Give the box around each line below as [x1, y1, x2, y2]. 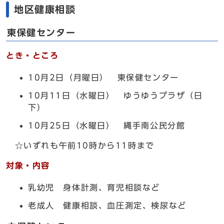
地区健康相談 [14, 4, 76, 14]
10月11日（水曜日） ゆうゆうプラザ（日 [28, 91, 203, 99]
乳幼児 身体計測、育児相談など [28, 183, 160, 191]
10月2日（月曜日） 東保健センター [28, 73, 179, 81]
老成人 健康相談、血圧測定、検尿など [28, 201, 186, 209]
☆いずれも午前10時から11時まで [6, 141, 154, 149]
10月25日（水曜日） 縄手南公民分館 [28, 121, 185, 129]
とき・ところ [6, 51, 59, 59]
